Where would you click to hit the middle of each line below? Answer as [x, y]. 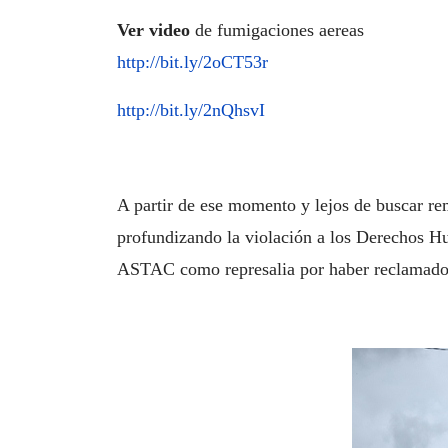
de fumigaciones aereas [277, 30]
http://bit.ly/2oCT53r [192, 62]
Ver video [153, 30]
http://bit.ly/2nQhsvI [191, 110]
